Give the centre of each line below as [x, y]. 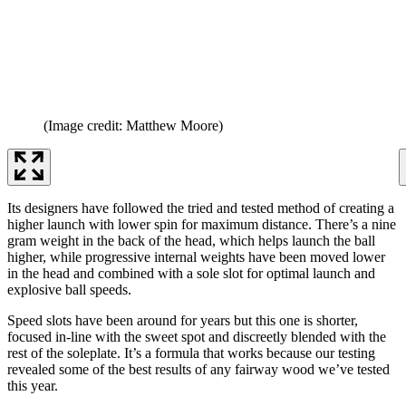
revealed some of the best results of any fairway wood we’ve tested [198, 370]
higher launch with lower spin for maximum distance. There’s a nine [202, 225]
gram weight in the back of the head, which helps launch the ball [191, 241]
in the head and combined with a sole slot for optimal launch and [191, 274]
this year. [33, 386]
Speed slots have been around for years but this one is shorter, [183, 321]
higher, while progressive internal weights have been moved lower [196, 257]
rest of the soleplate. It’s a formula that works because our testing [191, 353]
